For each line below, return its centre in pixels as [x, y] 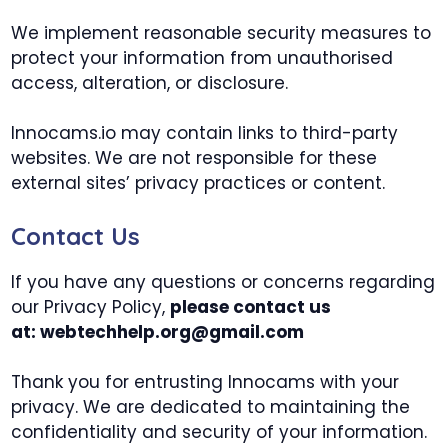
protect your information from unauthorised [202, 57]
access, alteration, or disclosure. [150, 82]
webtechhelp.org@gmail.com [172, 331]
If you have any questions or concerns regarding [223, 281]
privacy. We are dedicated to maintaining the [211, 407]
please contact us [251, 306]
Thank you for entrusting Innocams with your [205, 382]
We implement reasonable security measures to [221, 32]
